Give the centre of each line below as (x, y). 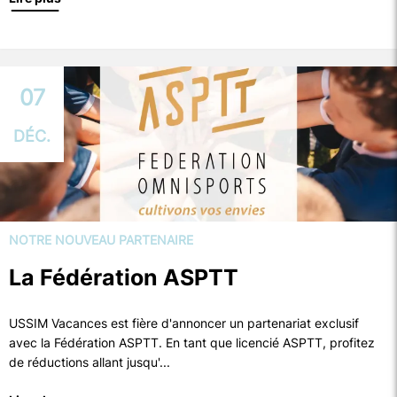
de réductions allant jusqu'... (90, 362)
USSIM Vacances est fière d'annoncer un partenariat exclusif (184, 323)
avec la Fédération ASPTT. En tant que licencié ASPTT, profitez (192, 343)
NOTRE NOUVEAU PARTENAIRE (101, 240)
